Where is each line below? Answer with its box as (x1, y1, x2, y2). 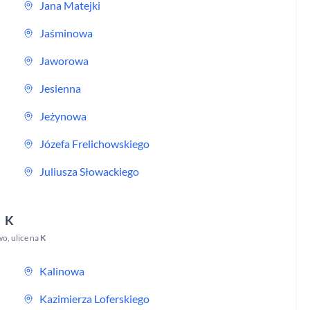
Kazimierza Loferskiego (39, 292, 150, 305)
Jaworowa (39, 54, 89, 67)
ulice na (10, 232, 40, 243)
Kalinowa (39, 264, 85, 277)
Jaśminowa (39, 26, 93, 39)
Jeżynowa (39, 109, 87, 122)
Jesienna (39, 82, 82, 95)
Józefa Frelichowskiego (39, 137, 150, 150)
